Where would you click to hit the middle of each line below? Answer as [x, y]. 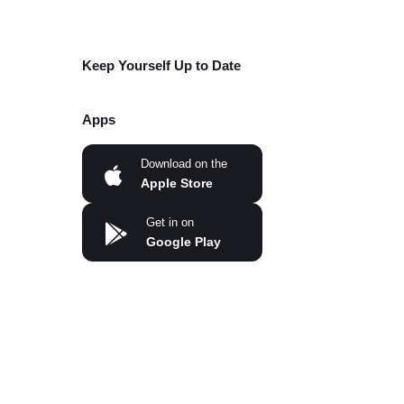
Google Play [183, 242]
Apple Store [176, 183]
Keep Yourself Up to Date [161, 65]
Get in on [170, 222]
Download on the [184, 164]
